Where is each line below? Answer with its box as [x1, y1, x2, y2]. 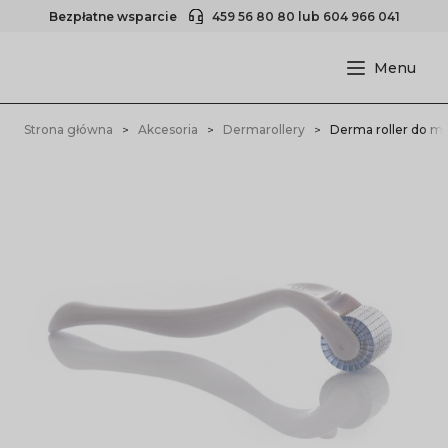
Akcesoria [138, 122, 198, 137]
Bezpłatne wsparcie [48, 8, 180, 24]
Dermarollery [223, 122, 305, 137]
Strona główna [24, 122, 113, 137]
